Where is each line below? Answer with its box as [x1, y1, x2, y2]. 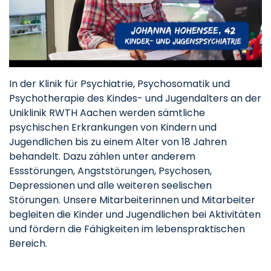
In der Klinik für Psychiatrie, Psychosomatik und [9, 76, 230, 91]
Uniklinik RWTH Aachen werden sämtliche [9, 105, 205, 120]
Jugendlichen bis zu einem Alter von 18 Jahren [9, 134, 227, 149]
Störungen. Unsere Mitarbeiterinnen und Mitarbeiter [9, 192, 255, 207]
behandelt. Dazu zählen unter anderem [9, 149, 195, 163]
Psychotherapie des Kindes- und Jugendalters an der [9, 91, 261, 105]
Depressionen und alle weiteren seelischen [9, 178, 212, 192]
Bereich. [9, 236, 47, 250]
